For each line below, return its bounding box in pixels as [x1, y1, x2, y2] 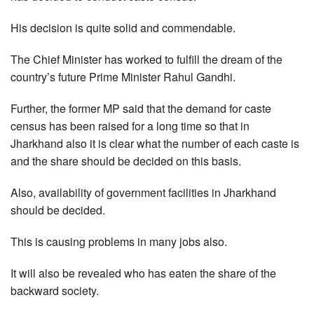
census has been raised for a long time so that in [11, 118, 250, 135]
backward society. [11, 282, 99, 299]
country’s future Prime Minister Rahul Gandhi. [11, 69, 235, 86]
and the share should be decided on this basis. [11, 153, 241, 170]
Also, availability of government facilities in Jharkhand [11, 184, 276, 201]
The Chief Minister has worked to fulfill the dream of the [11, 51, 282, 68]
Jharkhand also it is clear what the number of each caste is [11, 135, 299, 152]
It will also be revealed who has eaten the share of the [11, 265, 276, 282]
